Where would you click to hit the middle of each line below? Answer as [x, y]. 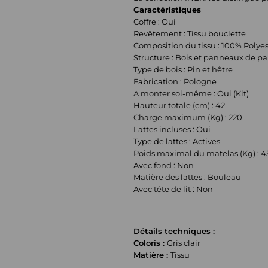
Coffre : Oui [155, 21]
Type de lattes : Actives [177, 141]
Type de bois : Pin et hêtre [183, 69]
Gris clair [184, 243]
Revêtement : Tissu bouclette [190, 33]
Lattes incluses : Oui [172, 129]
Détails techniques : [174, 231]
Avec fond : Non [164, 165]
